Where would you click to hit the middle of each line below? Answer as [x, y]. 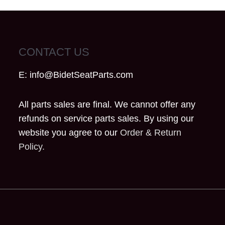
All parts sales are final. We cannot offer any [107, 105]
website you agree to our [70, 133]
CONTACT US [54, 52]
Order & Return [151, 133]
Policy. [32, 147]
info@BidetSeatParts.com [82, 75]
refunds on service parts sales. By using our [106, 119]
